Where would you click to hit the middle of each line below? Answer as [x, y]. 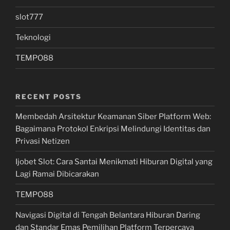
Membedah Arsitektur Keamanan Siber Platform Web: [113, 116]
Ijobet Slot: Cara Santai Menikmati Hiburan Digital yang [114, 161]
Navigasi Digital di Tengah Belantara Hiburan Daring [108, 215]
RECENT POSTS [49, 96]
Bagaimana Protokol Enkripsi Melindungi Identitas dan [113, 129]
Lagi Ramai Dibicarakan [57, 174]
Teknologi [33, 38]
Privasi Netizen [43, 141]
